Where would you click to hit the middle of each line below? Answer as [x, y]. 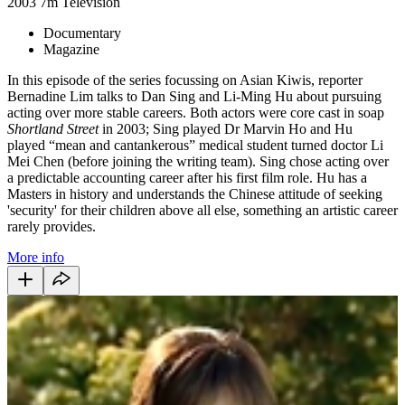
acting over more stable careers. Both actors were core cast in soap [196, 112]
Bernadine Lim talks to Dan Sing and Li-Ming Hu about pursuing [194, 96]
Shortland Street [53, 128]
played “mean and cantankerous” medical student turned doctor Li [195, 145]
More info [36, 257]
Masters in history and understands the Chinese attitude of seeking [195, 193]
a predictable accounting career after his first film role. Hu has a [187, 177]
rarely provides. [52, 226]
